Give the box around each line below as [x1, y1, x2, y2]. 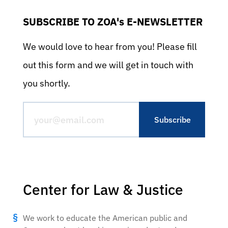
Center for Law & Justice [23, 180, 183, 199]
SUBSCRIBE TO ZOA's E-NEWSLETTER [23, 15, 203, 28]
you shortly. [23, 77, 70, 89]
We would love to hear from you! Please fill [23, 41, 197, 52]
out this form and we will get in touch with [23, 59, 193, 71]
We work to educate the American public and [23, 213, 187, 223]
